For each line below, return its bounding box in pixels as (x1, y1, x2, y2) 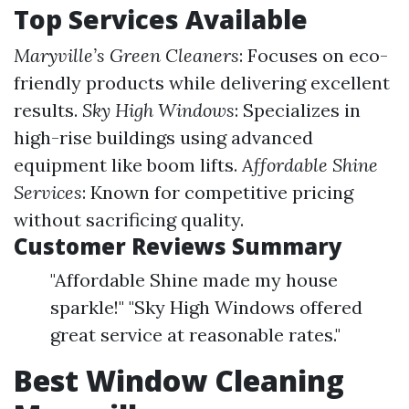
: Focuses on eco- (239, 44, 388, 67)
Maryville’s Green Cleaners (14, 44, 239, 67)
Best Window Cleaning (14, 361, 344, 400)
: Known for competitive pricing (82, 181, 353, 204)
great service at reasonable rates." (50, 323, 341, 346)
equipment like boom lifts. (14, 153, 242, 176)
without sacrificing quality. (14, 208, 244, 231)
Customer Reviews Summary (14, 231, 342, 261)
